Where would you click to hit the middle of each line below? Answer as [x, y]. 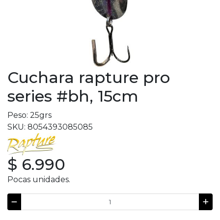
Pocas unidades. [39, 179]
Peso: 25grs [29, 115]
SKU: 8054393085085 [50, 127]
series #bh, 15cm [73, 96]
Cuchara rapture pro [89, 77]
